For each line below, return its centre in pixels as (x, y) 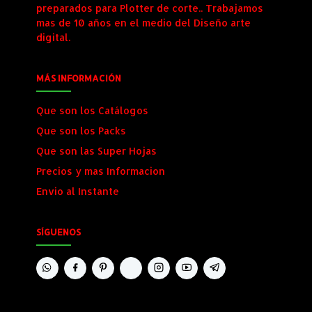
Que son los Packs (81, 130)
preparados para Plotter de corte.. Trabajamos (150, 8)
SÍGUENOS (58, 232)
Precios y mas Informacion (101, 171)
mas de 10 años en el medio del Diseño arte (143, 22)
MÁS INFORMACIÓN (79, 78)
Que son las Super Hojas (96, 150)
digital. (53, 37)
